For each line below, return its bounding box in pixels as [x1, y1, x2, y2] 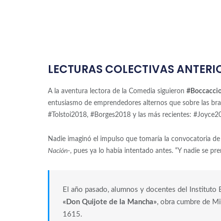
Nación [47, 147, 68, 155]
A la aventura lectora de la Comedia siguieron [47, 88, 186, 95]
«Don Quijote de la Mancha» [62, 198, 157, 206]
